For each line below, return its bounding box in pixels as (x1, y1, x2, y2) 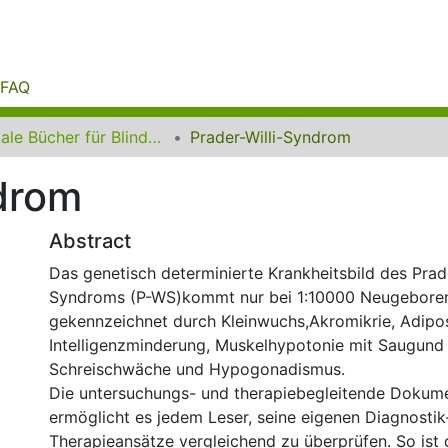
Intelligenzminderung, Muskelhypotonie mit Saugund (49, 335, 444, 355)
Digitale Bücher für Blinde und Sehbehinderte (148, 127, 161, 147)
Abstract (49, 229, 131, 253)
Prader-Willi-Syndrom (190, 127, 351, 147)
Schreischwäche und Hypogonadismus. (49, 359, 345, 379)
